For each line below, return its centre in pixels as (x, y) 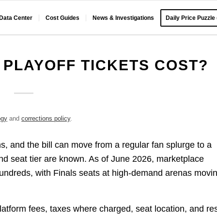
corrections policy (46, 118)
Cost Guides (63, 18)
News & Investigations (124, 18)
